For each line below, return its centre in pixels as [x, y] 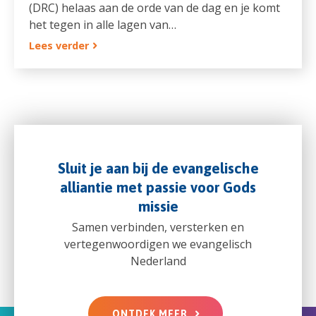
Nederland [158, 261]
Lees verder [59, 45]
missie [158, 206]
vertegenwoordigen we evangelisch [158, 244]
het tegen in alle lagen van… [102, 24]
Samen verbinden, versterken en [158, 227]
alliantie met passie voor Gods [158, 187]
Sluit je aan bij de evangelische [158, 168]
